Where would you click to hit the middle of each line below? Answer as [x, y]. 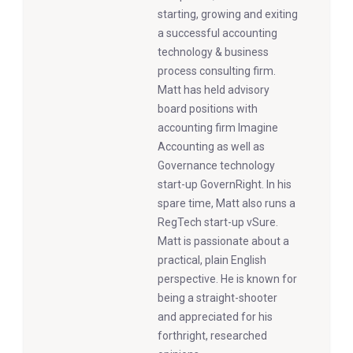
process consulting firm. [217, 71]
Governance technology [216, 165]
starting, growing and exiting [228, 14]
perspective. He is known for [227, 279]
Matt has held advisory [214, 89]
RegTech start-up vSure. [218, 222]
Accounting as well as [211, 146]
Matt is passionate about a [223, 241]
